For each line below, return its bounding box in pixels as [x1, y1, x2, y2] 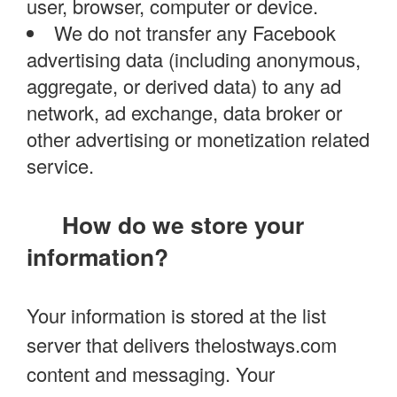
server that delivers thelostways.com [27, 330, 337, 358]
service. [27, 152, 94, 180]
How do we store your [61, 207, 304, 242]
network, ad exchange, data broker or [27, 98, 342, 127]
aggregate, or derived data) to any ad [27, 72, 341, 100]
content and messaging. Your [27, 359, 275, 387]
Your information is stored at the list [27, 300, 326, 329]
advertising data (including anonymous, [27, 45, 361, 74]
